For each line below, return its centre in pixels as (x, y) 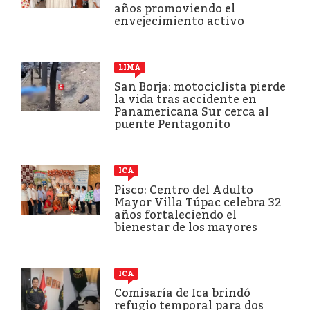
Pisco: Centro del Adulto (184, 190)
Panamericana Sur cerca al (192, 111)
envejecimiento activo (179, 21)
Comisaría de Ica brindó (182, 293)
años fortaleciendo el (175, 215)
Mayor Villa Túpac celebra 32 (198, 202)
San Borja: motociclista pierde (200, 86)
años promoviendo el (175, 8)
